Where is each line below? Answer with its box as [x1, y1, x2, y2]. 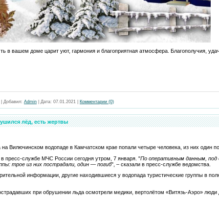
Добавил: [3, 99, 22, 104]
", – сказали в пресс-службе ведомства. [111, 161, 211, 167]
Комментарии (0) [80, 99, 114, 104]
